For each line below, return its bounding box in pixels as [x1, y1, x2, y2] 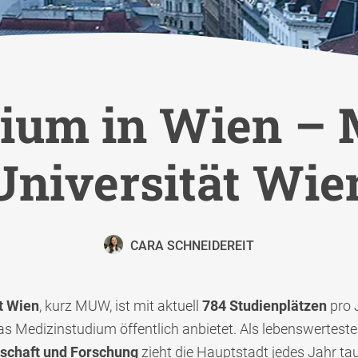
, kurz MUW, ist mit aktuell [39, 296, 202, 314]
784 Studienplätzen [202, 296, 330, 314]
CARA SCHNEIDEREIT [130, 237, 254, 253]
